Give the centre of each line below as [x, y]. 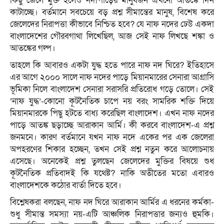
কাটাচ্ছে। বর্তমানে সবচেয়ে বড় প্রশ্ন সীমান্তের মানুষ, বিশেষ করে [112, 12]
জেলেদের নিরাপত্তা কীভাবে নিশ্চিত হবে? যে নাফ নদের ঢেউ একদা [112, 24]
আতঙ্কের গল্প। [33, 48]
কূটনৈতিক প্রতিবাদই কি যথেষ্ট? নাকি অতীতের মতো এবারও [112, 173]
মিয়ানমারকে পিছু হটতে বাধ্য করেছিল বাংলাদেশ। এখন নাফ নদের [112, 113]
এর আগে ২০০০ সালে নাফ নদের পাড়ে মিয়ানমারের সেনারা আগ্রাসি [112, 77]
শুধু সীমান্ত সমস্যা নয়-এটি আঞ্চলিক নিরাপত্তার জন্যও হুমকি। [112, 214]
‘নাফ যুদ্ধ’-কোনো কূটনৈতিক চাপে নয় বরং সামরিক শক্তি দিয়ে [112, 101]
